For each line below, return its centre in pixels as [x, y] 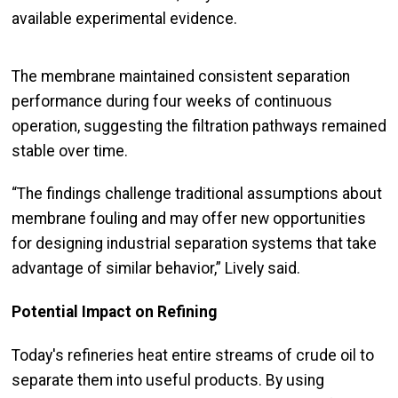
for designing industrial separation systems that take [194, 244]
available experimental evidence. [124, 18]
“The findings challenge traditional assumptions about [197, 194]
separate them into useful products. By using [168, 380]
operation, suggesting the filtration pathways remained [199, 126]
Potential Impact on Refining [114, 312]
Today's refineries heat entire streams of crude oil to [193, 355]
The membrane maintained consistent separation [181, 76]
